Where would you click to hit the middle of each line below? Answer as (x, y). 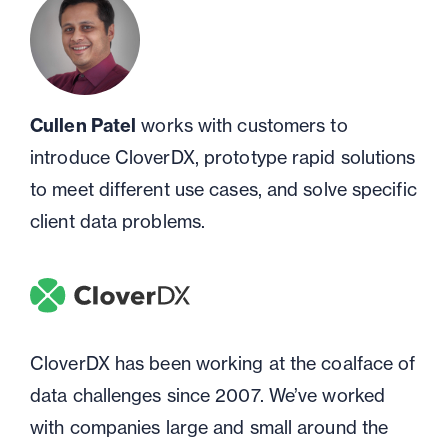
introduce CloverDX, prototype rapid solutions (223, 157)
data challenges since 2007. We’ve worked (208, 396)
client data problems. (118, 221)
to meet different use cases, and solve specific (223, 189)
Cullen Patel (83, 125)
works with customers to (242, 125)
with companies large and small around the (209, 428)
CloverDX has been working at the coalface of (223, 364)
